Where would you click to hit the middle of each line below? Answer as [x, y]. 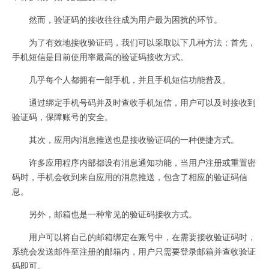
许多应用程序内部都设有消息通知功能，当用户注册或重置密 [134, 162]
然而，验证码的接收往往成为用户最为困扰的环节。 [117, 19]
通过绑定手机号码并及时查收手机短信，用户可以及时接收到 [134, 102]
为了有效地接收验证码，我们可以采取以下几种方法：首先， [134, 42]
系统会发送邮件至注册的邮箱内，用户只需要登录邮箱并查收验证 [134, 251]
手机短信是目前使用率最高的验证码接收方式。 [100, 56]
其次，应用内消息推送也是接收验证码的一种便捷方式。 [125, 139]
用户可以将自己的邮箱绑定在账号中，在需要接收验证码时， [134, 236]
